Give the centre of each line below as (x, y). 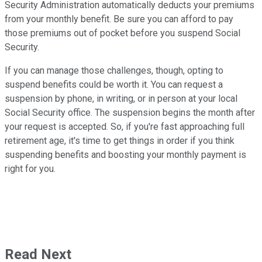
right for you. (30, 169)
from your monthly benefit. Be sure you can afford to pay (119, 19)
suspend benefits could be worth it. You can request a (114, 85)
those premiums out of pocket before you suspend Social (123, 33)
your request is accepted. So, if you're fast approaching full (125, 127)
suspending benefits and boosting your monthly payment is (125, 155)
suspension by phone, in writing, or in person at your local (121, 99)
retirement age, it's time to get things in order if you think (120, 141)
